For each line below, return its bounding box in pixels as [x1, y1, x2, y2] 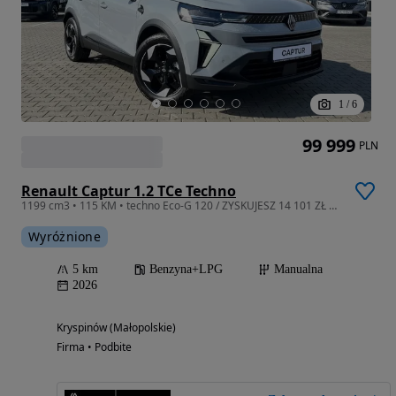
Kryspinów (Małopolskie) [57, 319, 176, 335]
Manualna [274, 262, 323, 276]
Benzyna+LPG [149, 262, 223, 276]
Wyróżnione [28, 227, 101, 245]
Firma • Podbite [57, 339, 132, 354]
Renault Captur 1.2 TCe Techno [21, 180, 236, 201]
